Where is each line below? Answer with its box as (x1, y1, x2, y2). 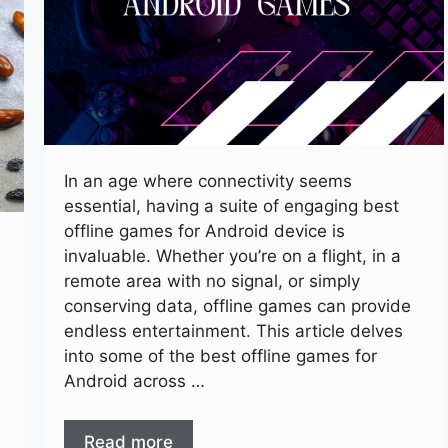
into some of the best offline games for (64, 346, 377, 367)
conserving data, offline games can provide (64, 296, 411, 317)
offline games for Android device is (64, 221, 345, 242)
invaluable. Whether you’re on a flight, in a (64, 246, 401, 267)
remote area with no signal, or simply (64, 271, 360, 292)
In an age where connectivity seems (64, 171, 352, 192)
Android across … (64, 371, 205, 392)
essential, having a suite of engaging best (64, 196, 399, 217)
